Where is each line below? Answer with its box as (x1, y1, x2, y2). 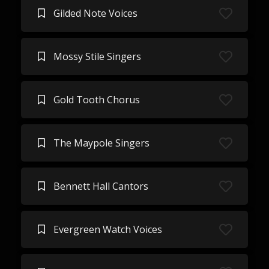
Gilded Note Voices (53, 7, 138, 20)
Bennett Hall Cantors (53, 180, 148, 193)
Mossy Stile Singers (53, 50, 141, 63)
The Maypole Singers (53, 136, 150, 150)
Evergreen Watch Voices (53, 223, 162, 236)
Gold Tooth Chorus (53, 93, 140, 106)
